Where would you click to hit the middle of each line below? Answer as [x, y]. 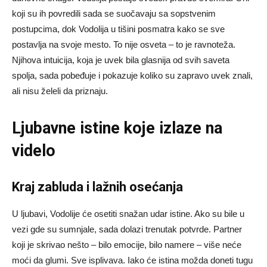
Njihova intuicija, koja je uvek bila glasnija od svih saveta [121, 60]
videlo [34, 150]
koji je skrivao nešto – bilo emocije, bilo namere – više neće [127, 244]
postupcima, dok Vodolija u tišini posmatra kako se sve [118, 29]
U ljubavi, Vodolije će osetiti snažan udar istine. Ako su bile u [128, 213]
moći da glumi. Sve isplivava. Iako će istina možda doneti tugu [132, 260]
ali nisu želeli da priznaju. [60, 91]
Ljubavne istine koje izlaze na [117, 128]
